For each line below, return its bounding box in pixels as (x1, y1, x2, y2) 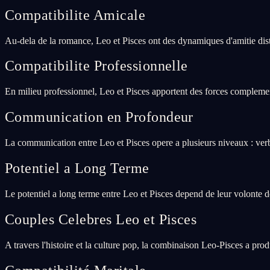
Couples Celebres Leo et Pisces (5, 211, 197, 227)
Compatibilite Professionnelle (5, 58, 188, 74)
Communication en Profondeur (5, 109, 193, 125)
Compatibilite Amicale (5, 7, 146, 23)
